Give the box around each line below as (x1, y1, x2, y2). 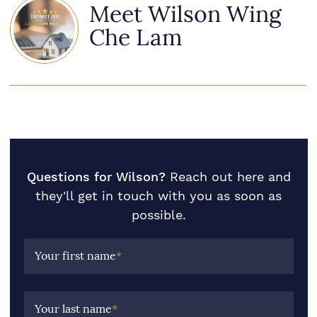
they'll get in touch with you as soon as (35, 188, 282, 204)
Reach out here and (169, 169, 291, 185)
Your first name (34, 249, 116, 263)
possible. (131, 207, 186, 223)
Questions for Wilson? (26, 169, 166, 185)
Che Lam (88, 24, 183, 52)
